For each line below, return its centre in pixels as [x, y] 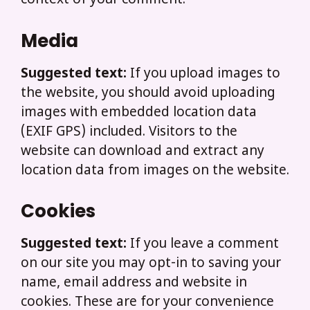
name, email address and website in [134, 284]
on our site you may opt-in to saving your [151, 264]
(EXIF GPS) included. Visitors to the [129, 132]
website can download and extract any [143, 152]
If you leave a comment [204, 245]
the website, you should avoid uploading [148, 93]
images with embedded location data [139, 113]
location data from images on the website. [155, 171]
